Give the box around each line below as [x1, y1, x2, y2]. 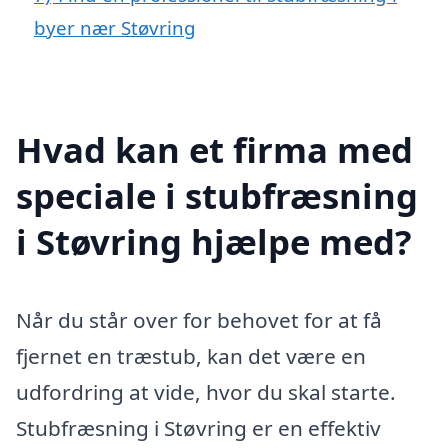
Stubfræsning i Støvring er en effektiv [16, 413, 381, 442]
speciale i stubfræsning [16, 171, 418, 219]
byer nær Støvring [34, 15, 196, 41]
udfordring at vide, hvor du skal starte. [16, 377, 396, 406]
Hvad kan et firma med [16, 125, 413, 173]
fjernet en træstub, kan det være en [16, 341, 366, 370]
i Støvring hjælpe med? [16, 217, 412, 265]
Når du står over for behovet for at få [16, 305, 382, 334]
